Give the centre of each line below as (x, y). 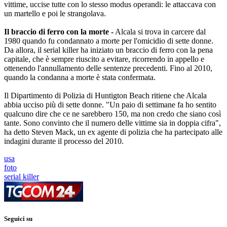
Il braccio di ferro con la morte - (59, 31)
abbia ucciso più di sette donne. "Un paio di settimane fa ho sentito (110, 104)
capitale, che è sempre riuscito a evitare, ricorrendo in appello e (104, 59)
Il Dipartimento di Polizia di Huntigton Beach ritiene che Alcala (105, 95)
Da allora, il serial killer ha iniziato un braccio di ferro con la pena (108, 50)
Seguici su (18, 218)
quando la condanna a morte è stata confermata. (80, 77)
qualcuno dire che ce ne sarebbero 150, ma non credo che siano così (112, 113)
